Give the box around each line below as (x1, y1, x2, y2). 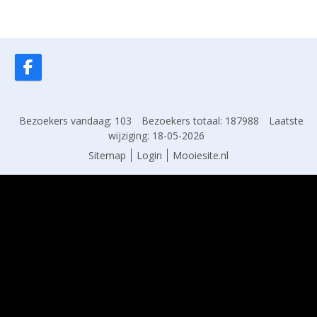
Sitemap (88, 149, 126, 162)
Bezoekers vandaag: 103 (18, 114, 132, 127)
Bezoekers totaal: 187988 (141, 114, 259, 127)
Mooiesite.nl (173, 149, 229, 162)
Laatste (268, 114, 304, 127)
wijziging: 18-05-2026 (108, 129, 204, 142)
